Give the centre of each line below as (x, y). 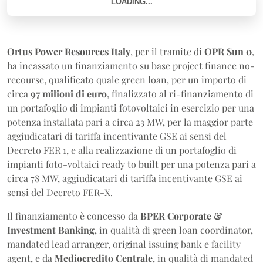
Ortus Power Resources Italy (69, 51)
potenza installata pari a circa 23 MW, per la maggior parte (130, 122)
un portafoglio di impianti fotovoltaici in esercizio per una (131, 108)
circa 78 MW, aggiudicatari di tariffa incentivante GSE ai (125, 178)
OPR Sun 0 (228, 51)
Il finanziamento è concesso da (73, 216)
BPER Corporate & (180, 216)
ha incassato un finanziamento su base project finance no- (131, 65)
